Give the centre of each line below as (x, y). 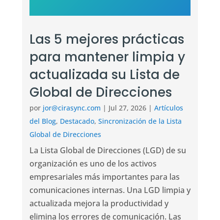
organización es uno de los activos (93, 163)
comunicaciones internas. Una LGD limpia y (110, 190)
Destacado (77, 121)
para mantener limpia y (107, 57)
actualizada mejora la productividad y (99, 203)
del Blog (42, 121)
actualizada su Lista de (104, 74)
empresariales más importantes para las (104, 177)
